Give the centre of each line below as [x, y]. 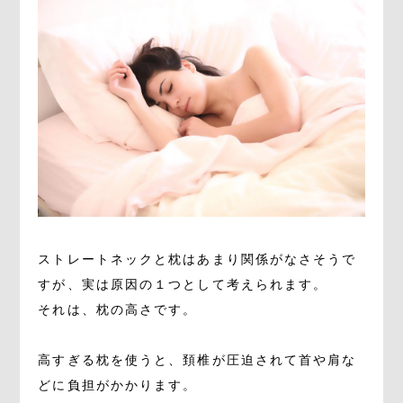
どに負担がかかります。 [118, 386]
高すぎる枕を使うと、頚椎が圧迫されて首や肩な [197, 361]
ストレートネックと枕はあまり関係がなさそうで [197, 260]
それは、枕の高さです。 [118, 310]
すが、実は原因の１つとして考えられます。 [183, 285]
